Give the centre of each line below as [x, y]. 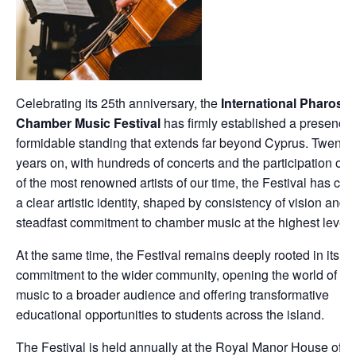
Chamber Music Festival [88, 123]
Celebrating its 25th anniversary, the [118, 103]
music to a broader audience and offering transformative [172, 294]
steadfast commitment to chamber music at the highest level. [184, 222]
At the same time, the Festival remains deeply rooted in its [178, 255]
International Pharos [282, 103]
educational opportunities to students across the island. [170, 314]
